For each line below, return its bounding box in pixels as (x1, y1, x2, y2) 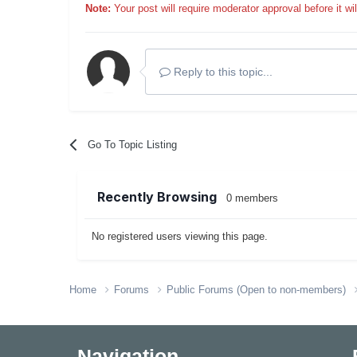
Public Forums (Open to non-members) (167, 283, 349, 296)
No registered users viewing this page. (92, 229, 268, 242)
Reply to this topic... (171, 65, 273, 78)
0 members (226, 191, 278, 204)
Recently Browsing (97, 188, 226, 205)
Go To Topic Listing (88, 138, 178, 151)
